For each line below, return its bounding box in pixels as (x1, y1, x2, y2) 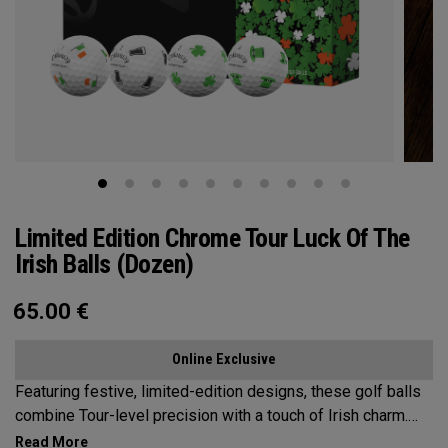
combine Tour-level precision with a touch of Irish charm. (15, 406, 408, 425)
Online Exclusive (172, 351, 276, 368)
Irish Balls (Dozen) (15, 249, 194, 279)
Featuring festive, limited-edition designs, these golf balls (15, 382, 421, 401)
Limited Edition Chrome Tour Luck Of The (15, 223, 410, 253)
